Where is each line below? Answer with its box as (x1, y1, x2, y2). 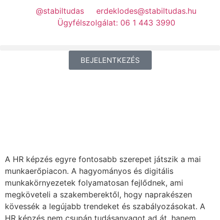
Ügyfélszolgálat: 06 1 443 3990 (57, 18, 175, 27)
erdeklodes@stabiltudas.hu (96, 6, 196, 16)
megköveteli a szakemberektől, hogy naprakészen (5, 190, 192, 199)
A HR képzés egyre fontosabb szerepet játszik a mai (5, 154, 201, 164)
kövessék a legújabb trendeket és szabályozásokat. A (5, 201, 205, 211)
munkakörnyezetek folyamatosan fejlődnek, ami (5, 178, 183, 188)
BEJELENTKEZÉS (80, 55, 140, 65)
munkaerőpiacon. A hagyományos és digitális (5, 166, 173, 176)
